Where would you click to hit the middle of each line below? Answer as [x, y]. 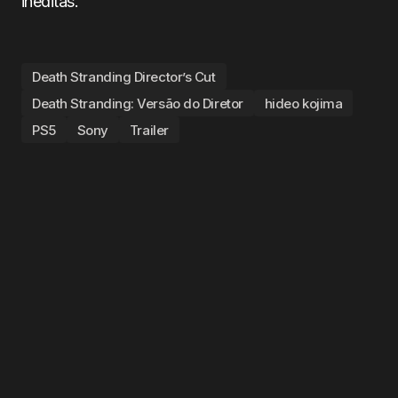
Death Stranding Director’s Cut [124, 76]
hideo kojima [303, 103]
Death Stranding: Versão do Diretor [138, 103]
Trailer [149, 130]
